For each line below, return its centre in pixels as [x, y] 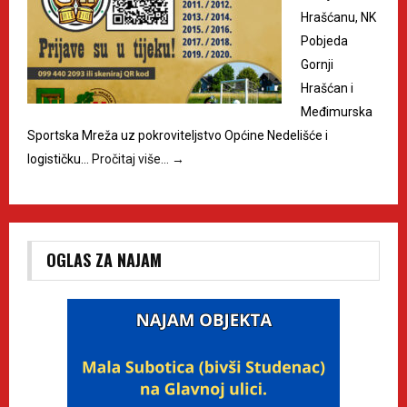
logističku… [60, 159]
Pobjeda [324, 41]
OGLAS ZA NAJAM [104, 260]
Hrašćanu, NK [338, 18]
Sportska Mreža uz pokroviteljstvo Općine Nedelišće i [178, 136]
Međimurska [337, 112]
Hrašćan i [327, 89]
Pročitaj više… [132, 159]
